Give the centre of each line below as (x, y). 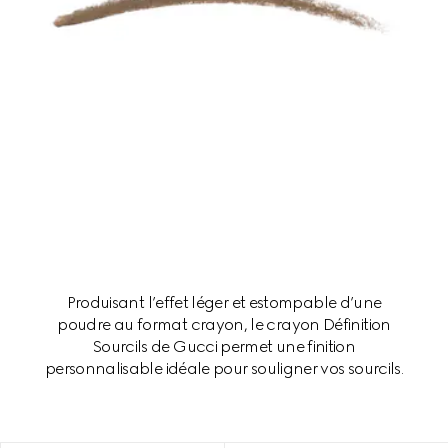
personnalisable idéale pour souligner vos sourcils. (224, 368)
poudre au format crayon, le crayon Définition (224, 324)
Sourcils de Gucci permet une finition (224, 346)
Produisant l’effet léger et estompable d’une (224, 302)
